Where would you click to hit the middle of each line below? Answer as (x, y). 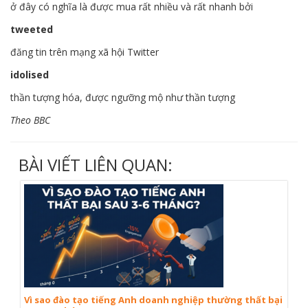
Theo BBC (30, 120)
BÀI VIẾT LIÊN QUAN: (96, 165)
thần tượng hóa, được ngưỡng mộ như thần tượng (123, 97)
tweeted (32, 29)
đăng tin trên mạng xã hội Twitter (85, 52)
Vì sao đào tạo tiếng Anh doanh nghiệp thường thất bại (153, 300)
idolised (30, 75)
